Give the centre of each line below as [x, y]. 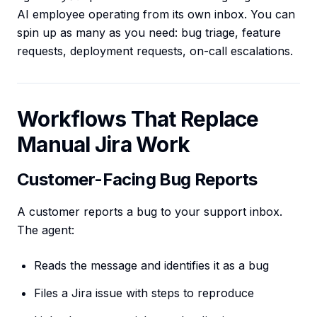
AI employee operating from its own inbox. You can [156, 14]
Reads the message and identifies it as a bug [151, 265]
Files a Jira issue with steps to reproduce [144, 293]
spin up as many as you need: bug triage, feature [149, 33]
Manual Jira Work [103, 144]
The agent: [46, 230]
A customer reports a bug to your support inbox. [150, 212]
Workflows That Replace [138, 119]
